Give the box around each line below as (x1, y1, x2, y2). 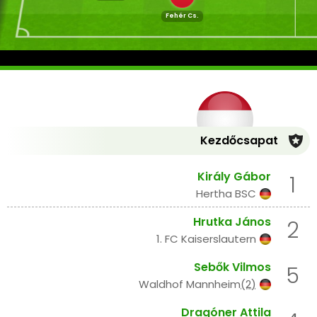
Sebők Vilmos (194, 259, 271, 276)
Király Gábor (197, 168, 271, 185)
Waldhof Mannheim (139, 277, 241, 292)
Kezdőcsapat (200, 132, 278, 149)
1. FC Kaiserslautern (156, 231, 256, 247)
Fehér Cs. (165, 11, 199, 21)
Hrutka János (193, 214, 271, 231)
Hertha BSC (196, 186, 256, 202)
